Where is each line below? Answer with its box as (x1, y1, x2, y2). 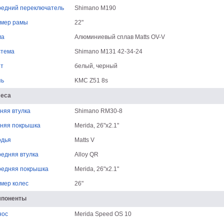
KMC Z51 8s (74, 77, 108, 84)
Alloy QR (74, 151, 98, 158)
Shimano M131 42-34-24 (74, 48, 142, 55)
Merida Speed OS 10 (74, 210, 131, 217)
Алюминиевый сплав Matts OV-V (74, 33, 165, 40)
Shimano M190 (74, 4, 116, 11)
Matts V (74, 136, 94, 143)
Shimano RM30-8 (74, 107, 122, 114)
